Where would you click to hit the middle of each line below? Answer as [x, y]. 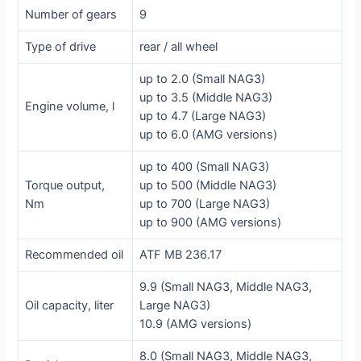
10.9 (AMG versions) [196, 324]
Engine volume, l [70, 106]
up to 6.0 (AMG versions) [209, 134]
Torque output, [65, 185]
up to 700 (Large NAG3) [205, 203]
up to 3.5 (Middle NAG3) [206, 97]
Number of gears [71, 14]
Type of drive [61, 46]
